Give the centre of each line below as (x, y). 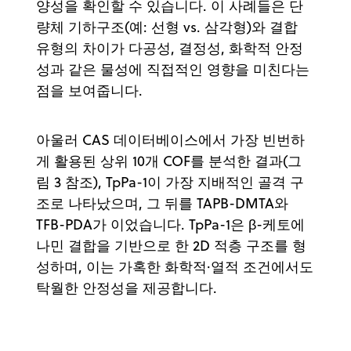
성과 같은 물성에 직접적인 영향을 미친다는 (173, 69)
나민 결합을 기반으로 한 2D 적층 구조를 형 (171, 245)
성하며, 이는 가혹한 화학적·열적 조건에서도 (175, 266)
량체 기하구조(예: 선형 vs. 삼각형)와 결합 (167, 27)
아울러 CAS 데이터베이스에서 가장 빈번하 (170, 139)
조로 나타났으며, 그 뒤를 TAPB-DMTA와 (162, 203)
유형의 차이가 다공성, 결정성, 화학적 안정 (170, 48)
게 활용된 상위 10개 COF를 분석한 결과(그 (169, 161)
